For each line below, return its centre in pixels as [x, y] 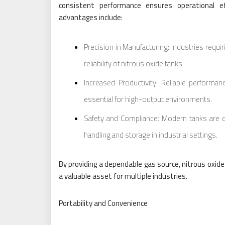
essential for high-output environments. [148, 99]
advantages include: [91, 17]
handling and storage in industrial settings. [151, 135]
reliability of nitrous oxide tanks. [134, 64]
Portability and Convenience [103, 203]
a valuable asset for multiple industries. [123, 176]
